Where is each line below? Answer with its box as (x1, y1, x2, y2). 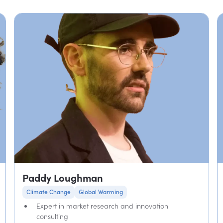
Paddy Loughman (22, 172, 103, 184)
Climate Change (26, 188, 71, 196)
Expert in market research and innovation (36, 202, 168, 210)
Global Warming (78, 188, 123, 196)
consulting (36, 212, 68, 221)
